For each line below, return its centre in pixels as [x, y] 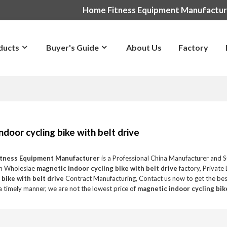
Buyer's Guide [73, 47]
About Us [144, 47]
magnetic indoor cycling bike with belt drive [107, 168]
